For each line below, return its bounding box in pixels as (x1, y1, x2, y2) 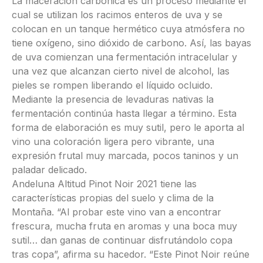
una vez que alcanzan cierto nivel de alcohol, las (12, 65, 230, 77)
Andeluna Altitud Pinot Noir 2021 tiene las (12, 178, 197, 190)
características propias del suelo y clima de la (12, 192, 214, 204)
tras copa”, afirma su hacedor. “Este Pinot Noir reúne (12, 248, 249, 261)
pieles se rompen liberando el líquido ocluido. (12, 79, 213, 92)
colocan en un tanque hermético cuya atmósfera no (12, 23, 245, 35)
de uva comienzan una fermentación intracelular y (12, 51, 237, 63)
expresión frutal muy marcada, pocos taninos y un (12, 150, 238, 162)
